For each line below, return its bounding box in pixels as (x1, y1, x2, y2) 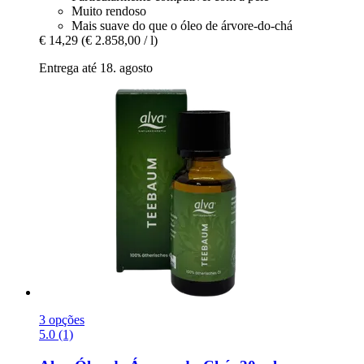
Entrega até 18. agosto (39, 61, 153, 76)
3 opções (39, 313, 84, 327)
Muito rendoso (71, 4, 146, 19)
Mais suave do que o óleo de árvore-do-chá (71, 19, 292, 33)
